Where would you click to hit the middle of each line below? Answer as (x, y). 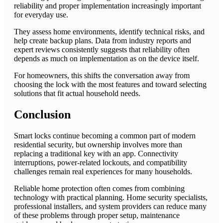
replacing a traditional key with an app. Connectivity (96, 154)
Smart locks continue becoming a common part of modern (105, 136)
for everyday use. (41, 15)
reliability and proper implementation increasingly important (108, 6)
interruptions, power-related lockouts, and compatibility (101, 163)
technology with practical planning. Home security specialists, (111, 198)
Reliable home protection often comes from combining (99, 189)
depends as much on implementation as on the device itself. (107, 59)
